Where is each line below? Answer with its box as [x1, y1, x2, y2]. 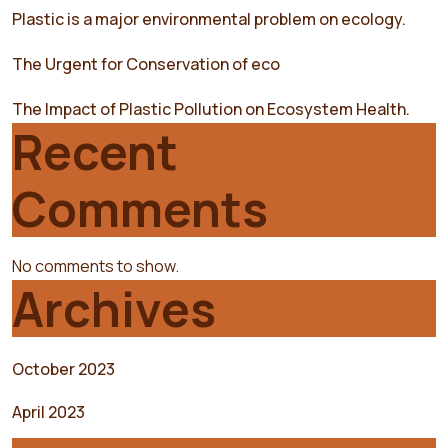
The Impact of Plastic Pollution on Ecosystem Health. [12, 97, 410, 120]
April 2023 [12, 400, 85, 423]
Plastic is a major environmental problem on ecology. [12, 7, 406, 30]
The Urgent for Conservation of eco [12, 52, 280, 75]
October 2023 [12, 357, 115, 380]
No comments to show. [12, 254, 179, 277]
